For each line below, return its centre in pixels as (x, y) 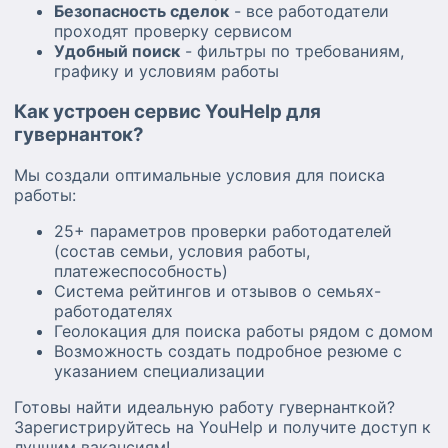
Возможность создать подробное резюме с (228, 350)
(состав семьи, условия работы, (182, 250)
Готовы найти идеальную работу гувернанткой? (204, 406)
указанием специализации (159, 370)
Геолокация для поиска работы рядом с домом (243, 330)
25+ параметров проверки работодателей (223, 230)
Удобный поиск (117, 51)
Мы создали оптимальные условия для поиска (199, 174)
